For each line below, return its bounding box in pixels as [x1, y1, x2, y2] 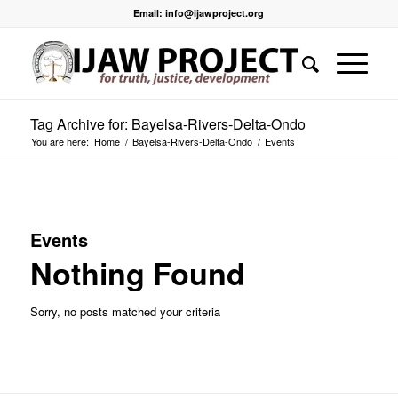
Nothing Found [29, 251, 245, 294]
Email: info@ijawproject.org [133, 6, 265, 20]
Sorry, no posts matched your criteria [29, 303, 220, 320]
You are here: [30, 134, 89, 148]
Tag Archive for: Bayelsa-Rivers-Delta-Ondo [29, 114, 306, 134]
